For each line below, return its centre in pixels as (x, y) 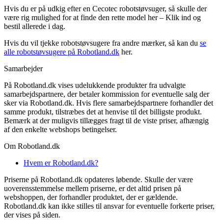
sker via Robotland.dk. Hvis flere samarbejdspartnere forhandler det (109, 103)
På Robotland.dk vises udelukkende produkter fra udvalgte (95, 85)
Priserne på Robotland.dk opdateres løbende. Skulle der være (98, 179)
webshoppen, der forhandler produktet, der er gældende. (91, 197)
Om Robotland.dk (32, 146)
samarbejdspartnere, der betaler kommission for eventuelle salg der (107, 94)
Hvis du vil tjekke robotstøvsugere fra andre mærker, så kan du (102, 43)
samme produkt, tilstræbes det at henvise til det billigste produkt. (103, 111)
